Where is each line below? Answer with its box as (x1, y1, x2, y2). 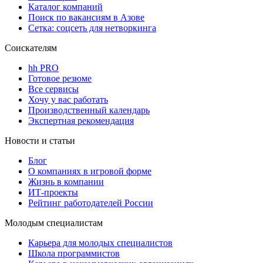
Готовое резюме (28, 73, 92, 84)
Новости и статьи (5, 136, 75, 146)
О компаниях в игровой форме (28, 166, 151, 177)
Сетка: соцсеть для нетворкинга (28, 23, 156, 33)
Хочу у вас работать (28, 95, 108, 105)
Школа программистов (28, 248, 120, 259)
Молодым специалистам (5, 218, 103, 228)
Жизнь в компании (28, 177, 104, 187)
